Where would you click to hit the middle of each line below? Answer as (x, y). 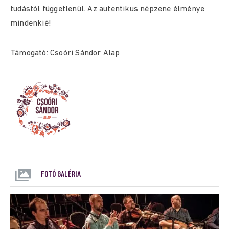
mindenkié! (31, 24)
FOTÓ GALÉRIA (61, 175)
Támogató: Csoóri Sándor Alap (65, 53)
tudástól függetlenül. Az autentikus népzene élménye (108, 9)
